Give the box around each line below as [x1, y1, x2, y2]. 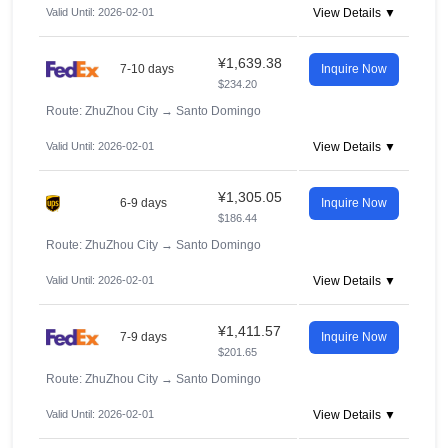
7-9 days [120, 330, 167, 344]
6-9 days [120, 196, 167, 210]
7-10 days [120, 62, 174, 76]
